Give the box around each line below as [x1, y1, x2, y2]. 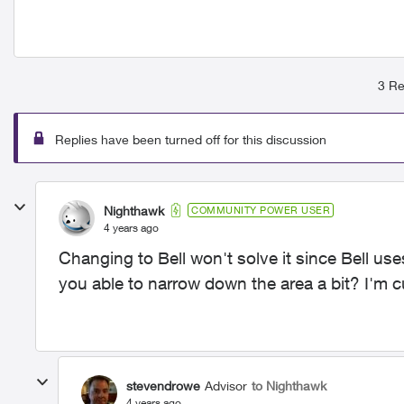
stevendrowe [126, 377, 200, 393]
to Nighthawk [252, 377, 326, 393]
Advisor [205, 377, 247, 393]
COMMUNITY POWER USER [191, 204, 330, 216]
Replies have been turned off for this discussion [55, 132, 326, 147]
